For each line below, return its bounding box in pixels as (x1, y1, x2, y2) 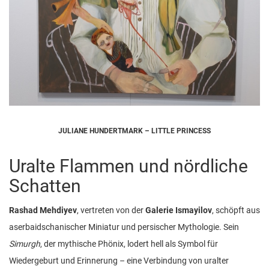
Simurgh (9, 239, 40, 249)
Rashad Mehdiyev (9, 205, 77, 216)
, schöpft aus (212, 205, 260, 216)
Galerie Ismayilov (145, 205, 212, 216)
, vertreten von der (77, 205, 145, 216)
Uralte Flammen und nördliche (9, 156, 248, 177)
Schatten (9, 175, 81, 197)
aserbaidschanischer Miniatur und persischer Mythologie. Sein (9, 222, 239, 232)
